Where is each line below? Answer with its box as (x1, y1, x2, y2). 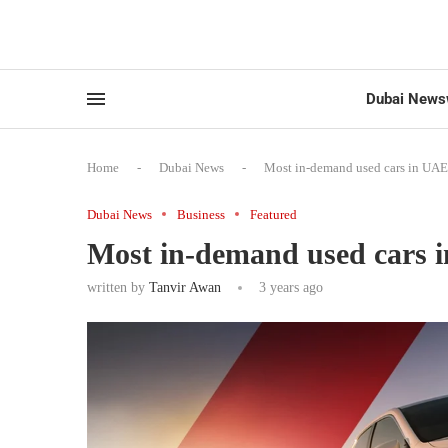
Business (177, 206, 225, 222)
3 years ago (255, 279, 323, 295)
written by (87, 279, 149, 295)
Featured (250, 206, 297, 222)
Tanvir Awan (149, 279, 221, 295)
